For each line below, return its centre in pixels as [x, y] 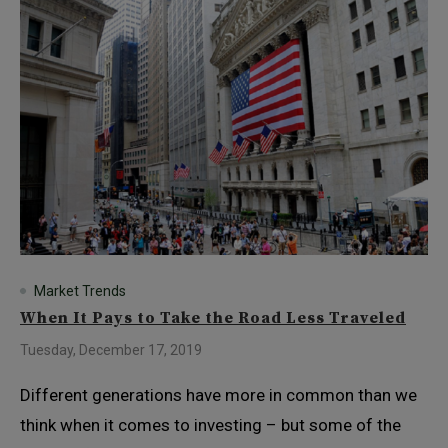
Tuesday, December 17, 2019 [111, 350]
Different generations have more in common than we [218, 395]
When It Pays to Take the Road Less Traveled [213, 318]
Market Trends [80, 291]
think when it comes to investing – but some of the [210, 425]
